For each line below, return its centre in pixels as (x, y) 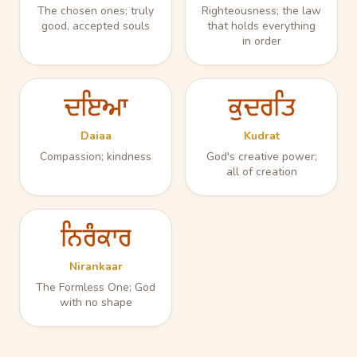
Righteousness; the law (261, 11)
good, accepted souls (96, 26)
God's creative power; (261, 157)
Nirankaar (96, 267)
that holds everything (261, 26)
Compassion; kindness (96, 157)
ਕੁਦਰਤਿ (261, 106)
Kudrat (261, 136)
